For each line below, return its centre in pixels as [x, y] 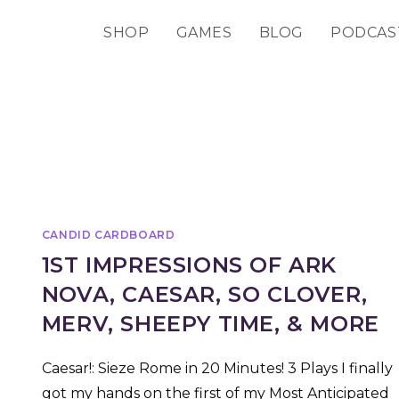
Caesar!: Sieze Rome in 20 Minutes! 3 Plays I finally [217, 369]
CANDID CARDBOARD [108, 235]
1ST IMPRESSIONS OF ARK [189, 265]
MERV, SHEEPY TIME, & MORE [210, 324]
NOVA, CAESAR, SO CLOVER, [204, 295]
